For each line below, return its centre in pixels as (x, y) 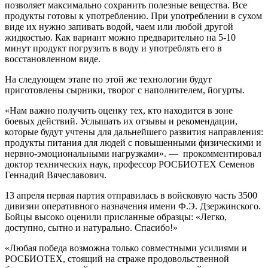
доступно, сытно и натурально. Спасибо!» (91, 228)
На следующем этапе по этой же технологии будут (108, 80)
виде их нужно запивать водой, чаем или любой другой (119, 27)
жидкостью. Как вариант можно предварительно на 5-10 (120, 38)
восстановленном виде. (53, 59)
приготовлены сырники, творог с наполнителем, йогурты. (125, 90)
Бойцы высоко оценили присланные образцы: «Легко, (116, 217)
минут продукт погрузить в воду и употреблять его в (113, 48)
